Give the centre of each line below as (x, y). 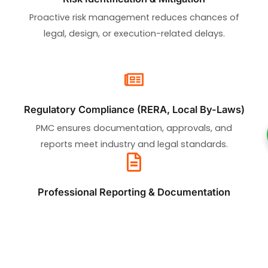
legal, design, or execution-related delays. (134, 33)
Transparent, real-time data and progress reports (134, 210)
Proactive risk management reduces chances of (134, 17)
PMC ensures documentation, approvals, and (134, 128)
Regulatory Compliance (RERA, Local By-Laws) (134, 109)
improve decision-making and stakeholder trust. (134, 226)
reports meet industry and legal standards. (134, 144)
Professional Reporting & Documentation (134, 192)
